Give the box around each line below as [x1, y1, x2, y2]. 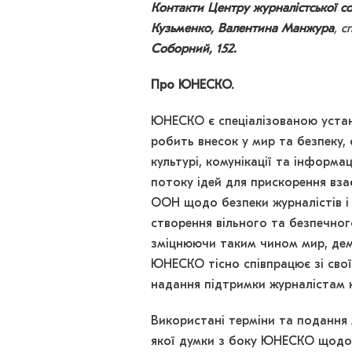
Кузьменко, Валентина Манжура [151, 23, 334, 36]
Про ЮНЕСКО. [151, 79, 234, 93]
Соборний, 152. [151, 43, 236, 57]
